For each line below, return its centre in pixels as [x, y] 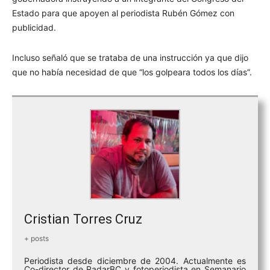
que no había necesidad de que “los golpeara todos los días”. [132, 72]
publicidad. [34, 27]
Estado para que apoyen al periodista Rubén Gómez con [123, 13]
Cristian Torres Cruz [83, 219]
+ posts [36, 238]
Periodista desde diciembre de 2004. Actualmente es [135, 260]
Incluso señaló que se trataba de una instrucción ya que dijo [130, 57]
